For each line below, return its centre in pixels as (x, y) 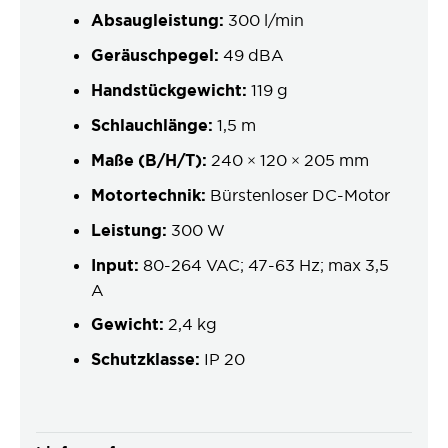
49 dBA (251, 54)
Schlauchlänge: (152, 125)
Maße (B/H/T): (149, 160)
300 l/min (264, 19)
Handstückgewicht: (169, 90)
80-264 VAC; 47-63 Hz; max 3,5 (266, 264)
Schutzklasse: (145, 359)
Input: (117, 265)
